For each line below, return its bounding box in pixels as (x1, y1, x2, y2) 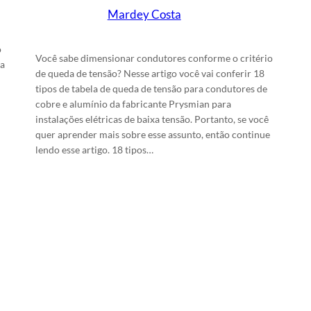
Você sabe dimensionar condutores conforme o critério (35, 51, 273, 64)
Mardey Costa (107, 7, 181, 22)
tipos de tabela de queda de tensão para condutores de (35, 82, 267, 94)
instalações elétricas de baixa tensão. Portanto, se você (35, 112, 269, 125)
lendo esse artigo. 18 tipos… (35, 143, 153, 155)
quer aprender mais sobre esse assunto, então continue (35, 128, 270, 140)
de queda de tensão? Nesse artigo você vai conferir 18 (35, 67, 264, 79)
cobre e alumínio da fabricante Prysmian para (35, 97, 231, 110)
